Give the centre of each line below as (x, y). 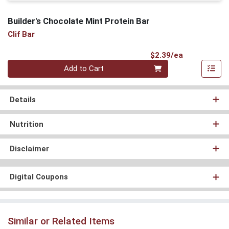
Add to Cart (84, 69)
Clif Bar (21, 35)
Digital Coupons (39, 177)
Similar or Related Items (61, 221)
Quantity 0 (25, 65)
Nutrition (26, 124)
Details (22, 99)
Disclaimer (29, 148)
